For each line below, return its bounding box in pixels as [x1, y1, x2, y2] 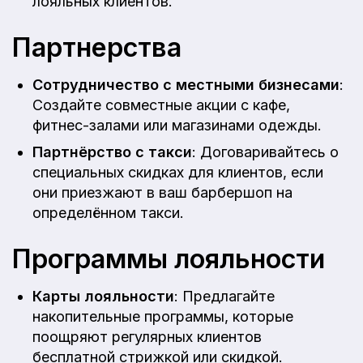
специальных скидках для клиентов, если [32, 163, 323, 181]
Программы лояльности [12, 242, 325, 275]
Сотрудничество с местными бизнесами [32, 75, 340, 93]
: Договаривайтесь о [192, 143, 339, 160]
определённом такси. [32, 203, 184, 221]
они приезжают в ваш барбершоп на [32, 183, 293, 201]
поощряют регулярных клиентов [32, 327, 262, 345]
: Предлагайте [174, 287, 275, 305]
